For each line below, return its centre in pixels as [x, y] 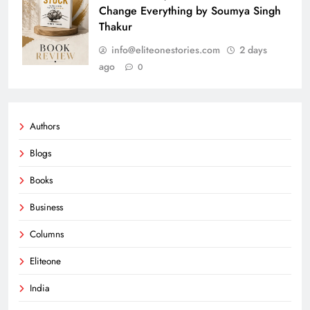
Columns [47, 234]
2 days [253, 49]
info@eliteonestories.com [166, 49]
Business [46, 207]
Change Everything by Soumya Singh [190, 10]
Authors [45, 126]
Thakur [116, 26]
